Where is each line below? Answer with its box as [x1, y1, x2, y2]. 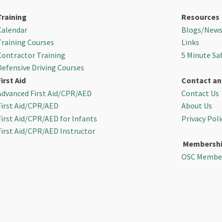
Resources [181, 12, 220, 22]
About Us [181, 101, 212, 111]
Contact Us [181, 88, 219, 98]
